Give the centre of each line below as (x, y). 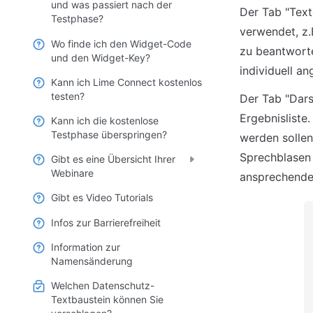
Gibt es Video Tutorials (102, 198)
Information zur (86, 247)
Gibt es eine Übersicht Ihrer (113, 159)
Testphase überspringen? (109, 134)
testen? (68, 96)
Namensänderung (92, 261)
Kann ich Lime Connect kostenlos (126, 82)
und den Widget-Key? (101, 57)
